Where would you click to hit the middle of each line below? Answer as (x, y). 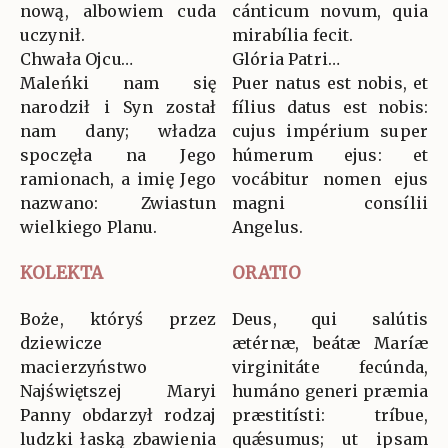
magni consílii (330, 203)
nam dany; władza (118, 131)
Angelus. (268, 227)
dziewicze (61, 343)
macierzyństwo (83, 367)
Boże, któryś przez (118, 319)
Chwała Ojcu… (76, 59)
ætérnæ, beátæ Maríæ (330, 343)
